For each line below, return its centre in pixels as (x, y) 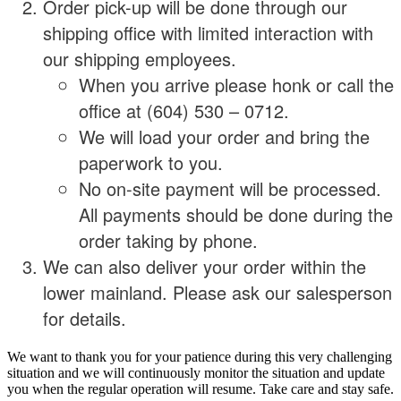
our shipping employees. (140, 58)
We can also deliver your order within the (205, 266)
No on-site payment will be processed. (230, 188)
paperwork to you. (151, 162)
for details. (85, 318)
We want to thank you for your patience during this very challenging (200, 356)
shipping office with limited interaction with (208, 32)
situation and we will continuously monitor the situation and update (196, 372)
